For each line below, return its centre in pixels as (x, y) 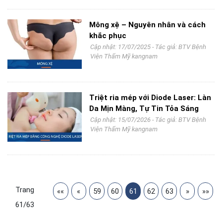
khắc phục (108, 36)
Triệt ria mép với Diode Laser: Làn (150, 98)
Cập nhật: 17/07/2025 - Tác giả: (134, 47)
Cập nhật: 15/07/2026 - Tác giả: (134, 120)
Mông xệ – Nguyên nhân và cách (147, 25)
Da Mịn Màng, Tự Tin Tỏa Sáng (144, 109)
